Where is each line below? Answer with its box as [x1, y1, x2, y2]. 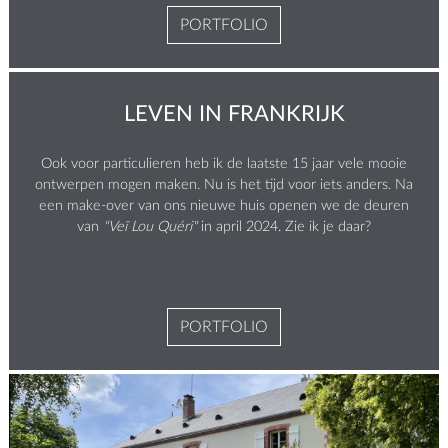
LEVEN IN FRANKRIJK [123, 98, 345, 126]
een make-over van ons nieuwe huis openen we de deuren [39, 197, 409, 213]
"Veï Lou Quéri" [103, 218, 201, 234]
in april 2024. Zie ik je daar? [201, 218, 371, 234]
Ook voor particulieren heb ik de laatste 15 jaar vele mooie [41, 155, 407, 171]
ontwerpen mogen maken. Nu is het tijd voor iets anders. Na [35, 176, 413, 192]
